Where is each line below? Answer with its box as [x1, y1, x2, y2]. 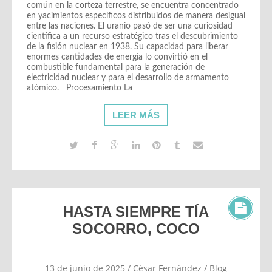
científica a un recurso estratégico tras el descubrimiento [26, 32, 238, 41]
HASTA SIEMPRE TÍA [63, 203, 209, 220]
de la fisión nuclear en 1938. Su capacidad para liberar [26, 42, 228, 51]
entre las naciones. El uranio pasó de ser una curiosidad [26, 21, 233, 30]
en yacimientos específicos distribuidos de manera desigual [26, 11, 245, 20]
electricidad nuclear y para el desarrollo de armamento [26, 73, 229, 82]
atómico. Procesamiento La [26, 83, 132, 92]
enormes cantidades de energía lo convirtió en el [26, 52, 208, 61]
